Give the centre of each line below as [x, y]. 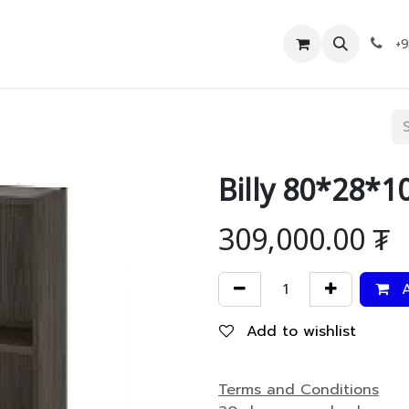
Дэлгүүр [36, 44]
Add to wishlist [301, 331]
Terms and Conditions [299, 389]
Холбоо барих [126, 44]
